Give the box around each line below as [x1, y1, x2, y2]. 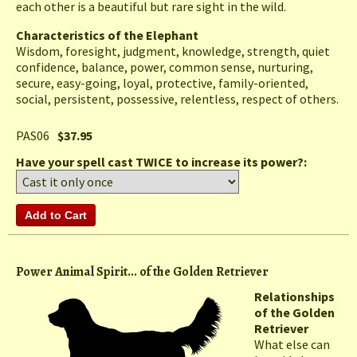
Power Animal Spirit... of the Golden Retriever [16, 263, 269, 281]
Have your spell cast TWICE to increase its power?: [16, 154, 309, 171]
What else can [254, 336, 330, 353]
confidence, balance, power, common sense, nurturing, [16, 59, 313, 76]
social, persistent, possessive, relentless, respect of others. [16, 91, 339, 108]
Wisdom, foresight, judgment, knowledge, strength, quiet [16, 43, 330, 60]
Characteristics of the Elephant [16, 27, 198, 44]
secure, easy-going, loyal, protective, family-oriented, [16, 75, 308, 92]
